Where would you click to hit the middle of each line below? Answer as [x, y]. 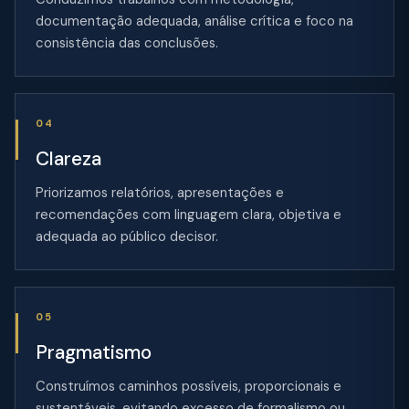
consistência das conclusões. [127, 43]
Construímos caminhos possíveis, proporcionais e [189, 386]
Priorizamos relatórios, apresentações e [160, 193]
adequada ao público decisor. [127, 236]
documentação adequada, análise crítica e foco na [194, 21]
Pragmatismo [94, 352]
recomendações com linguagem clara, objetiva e [189, 215]
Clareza [68, 159]
